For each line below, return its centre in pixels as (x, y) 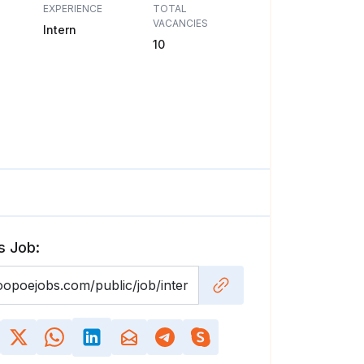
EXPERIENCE (72, 9)
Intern (59, 30)
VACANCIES (181, 23)
